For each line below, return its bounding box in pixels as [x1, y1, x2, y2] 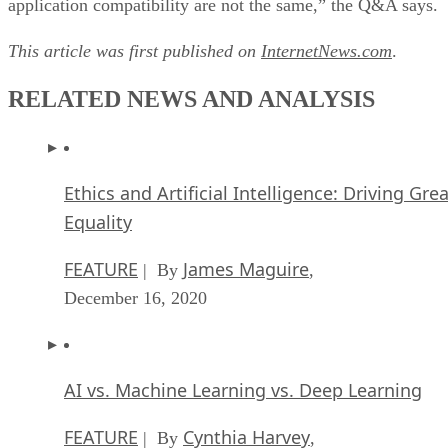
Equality [64, 209, 132, 234]
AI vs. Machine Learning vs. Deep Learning [64, 377, 422, 402]
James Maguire [183, 256, 309, 281]
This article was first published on [8, 40, 261, 61]
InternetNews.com [261, 40, 392, 61]
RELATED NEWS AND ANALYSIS [8, 85, 375, 112]
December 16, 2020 [64, 287, 207, 308]
